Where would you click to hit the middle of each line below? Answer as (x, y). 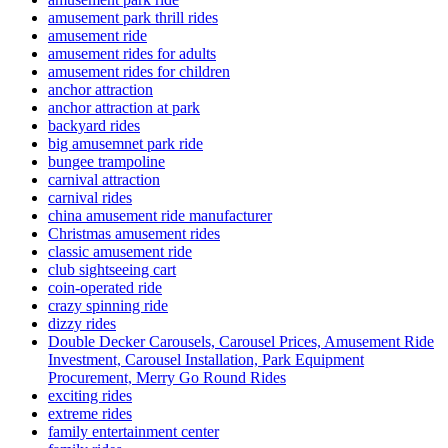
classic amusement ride (120, 252)
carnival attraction (104, 180)
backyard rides (94, 126)
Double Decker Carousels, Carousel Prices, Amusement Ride (241, 342)
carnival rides (90, 198)
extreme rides (90, 414)
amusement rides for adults (132, 54)
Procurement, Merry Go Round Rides (167, 378)
